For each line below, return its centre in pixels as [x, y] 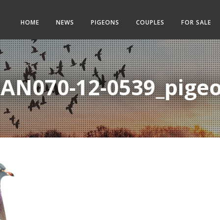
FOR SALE [196, 22]
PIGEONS [105, 22]
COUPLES [150, 22]
